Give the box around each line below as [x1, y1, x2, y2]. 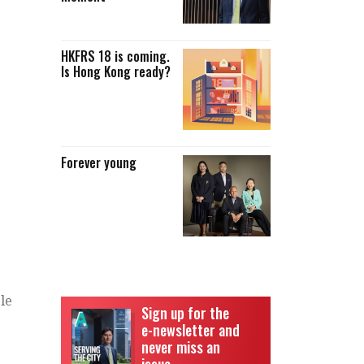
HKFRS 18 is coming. [60, 45, 170, 66]
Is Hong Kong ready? [60, 61, 171, 81]
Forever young [60, 152, 136, 172]
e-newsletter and [141, 318, 240, 340]
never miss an [141, 336, 220, 357]
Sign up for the [141, 301, 229, 323]
